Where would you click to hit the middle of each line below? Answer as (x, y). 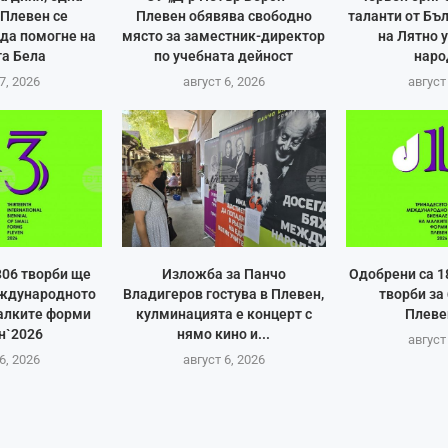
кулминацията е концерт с (223, 313)
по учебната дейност (224, 55)
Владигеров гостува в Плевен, (224, 293)
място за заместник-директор (224, 35)
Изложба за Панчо (223, 273)
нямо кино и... (224, 333)
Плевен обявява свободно (223, 15)
